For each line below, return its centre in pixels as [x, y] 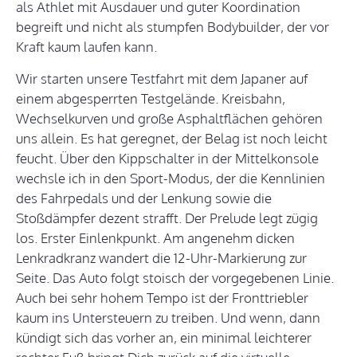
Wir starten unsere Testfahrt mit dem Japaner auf [162, 79]
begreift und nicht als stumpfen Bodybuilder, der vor [173, 27]
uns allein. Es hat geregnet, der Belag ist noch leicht [172, 139]
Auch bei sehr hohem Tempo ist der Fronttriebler [162, 298]
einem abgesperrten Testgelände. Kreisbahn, [151, 99]
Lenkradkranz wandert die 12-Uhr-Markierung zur [161, 258]
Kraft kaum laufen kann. [86, 47]
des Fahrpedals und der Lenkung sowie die [144, 198]
